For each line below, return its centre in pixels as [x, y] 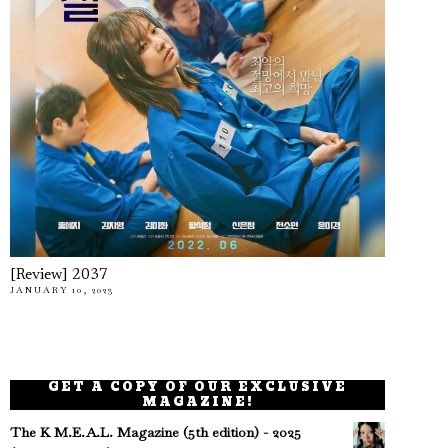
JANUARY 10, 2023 [62, 290]
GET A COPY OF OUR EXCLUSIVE [198, 387]
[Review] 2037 [59, 276]
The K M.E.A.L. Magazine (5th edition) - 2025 [155, 432]
